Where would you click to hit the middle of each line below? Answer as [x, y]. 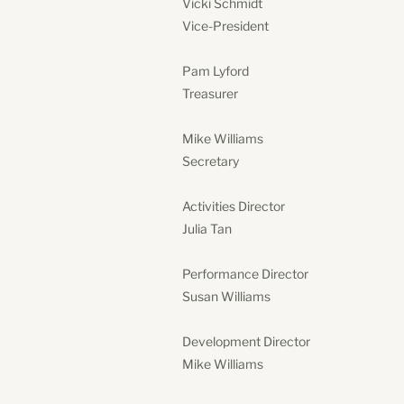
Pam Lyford [216, 70]
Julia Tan [207, 228]
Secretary [211, 161]
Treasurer [210, 93]
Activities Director [234, 206]
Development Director [246, 341]
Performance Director [245, 273]
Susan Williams [226, 296]
